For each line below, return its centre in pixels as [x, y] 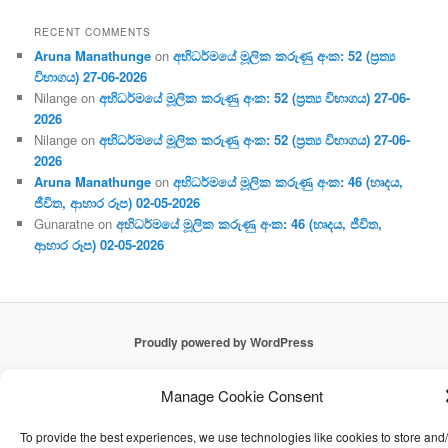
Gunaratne [64, 223]
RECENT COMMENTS [93, 31]
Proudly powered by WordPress [224, 342]
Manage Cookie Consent [241, 395]
